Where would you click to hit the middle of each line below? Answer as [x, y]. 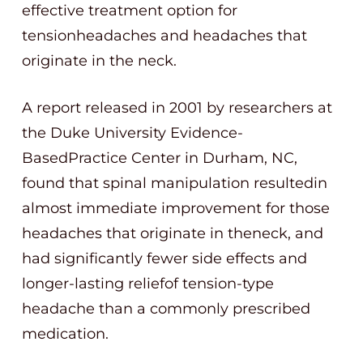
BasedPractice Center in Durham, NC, [160, 158]
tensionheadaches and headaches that [164, 36]
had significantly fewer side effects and [164, 258]
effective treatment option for [130, 11]
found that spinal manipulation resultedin [175, 183]
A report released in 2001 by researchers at [177, 108]
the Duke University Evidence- [132, 133]
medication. [65, 334]
